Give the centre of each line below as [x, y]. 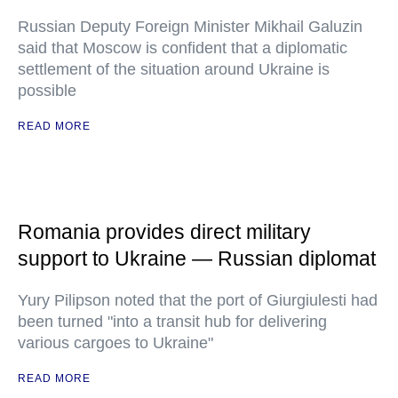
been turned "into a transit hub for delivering [172, 322]
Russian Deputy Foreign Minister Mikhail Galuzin [190, 27]
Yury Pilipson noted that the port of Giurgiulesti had [198, 300]
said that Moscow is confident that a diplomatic [183, 48]
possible [47, 91]
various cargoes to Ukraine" [115, 343]
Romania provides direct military [164, 232]
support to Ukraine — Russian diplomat [197, 259]
